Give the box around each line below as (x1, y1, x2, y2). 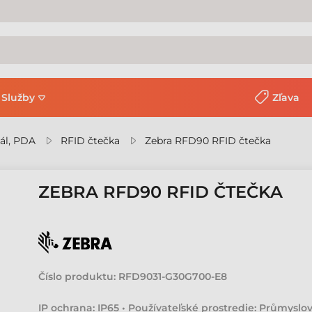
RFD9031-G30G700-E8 (118, 270, 228, 283)
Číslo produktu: (38, 270, 116, 283)
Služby (1, 91, 35, 104)
